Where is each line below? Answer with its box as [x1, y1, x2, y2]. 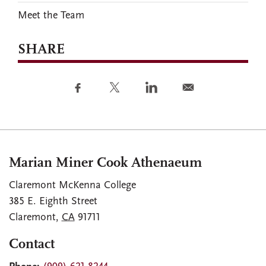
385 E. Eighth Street [9, 196, 97, 207]
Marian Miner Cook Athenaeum [9, 156, 202, 170]
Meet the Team [18, 9, 84, 21]
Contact [9, 237, 55, 252]
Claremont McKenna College [9, 180, 136, 191]
